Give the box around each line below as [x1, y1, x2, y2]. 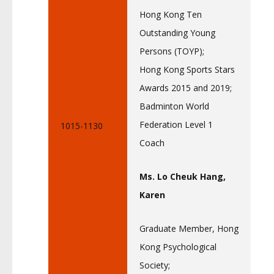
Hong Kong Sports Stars [139, 64, 235, 75]
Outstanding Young [139, 27, 215, 39]
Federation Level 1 [139, 119, 213, 130]
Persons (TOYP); [139, 45, 204, 57]
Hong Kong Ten [139, 9, 202, 20]
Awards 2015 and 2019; [139, 82, 232, 94]
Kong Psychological [139, 241, 217, 253]
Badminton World [139, 100, 209, 112]
